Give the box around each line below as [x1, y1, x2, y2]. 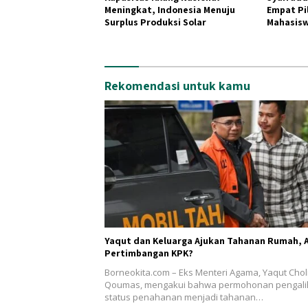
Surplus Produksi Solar [104, 15, 206, 28]
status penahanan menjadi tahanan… [104, 291, 263, 304]
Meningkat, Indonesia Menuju [104, 3, 235, 16]
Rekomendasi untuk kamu [104, 77, 250, 93]
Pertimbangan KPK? [104, 247, 193, 260]
